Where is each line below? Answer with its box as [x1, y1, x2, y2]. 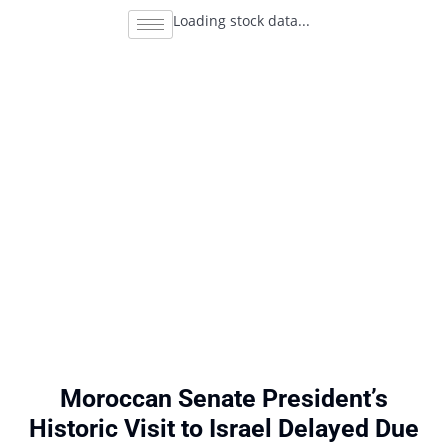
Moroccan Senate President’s [60, 384, 388, 413]
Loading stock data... [172, 11, 310, 30]
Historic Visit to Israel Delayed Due [29, 414, 419, 443]
